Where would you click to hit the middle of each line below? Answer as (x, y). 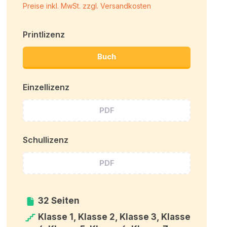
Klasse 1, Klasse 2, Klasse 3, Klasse (114, 217)
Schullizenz (46, 140)
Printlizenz (44, 34)
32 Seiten (59, 200)
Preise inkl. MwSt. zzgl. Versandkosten (87, 6)
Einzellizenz (46, 87)
